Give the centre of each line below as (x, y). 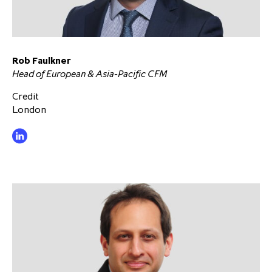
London (29, 110)
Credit (25, 96)
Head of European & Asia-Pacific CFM (90, 74)
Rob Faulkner (41, 60)
